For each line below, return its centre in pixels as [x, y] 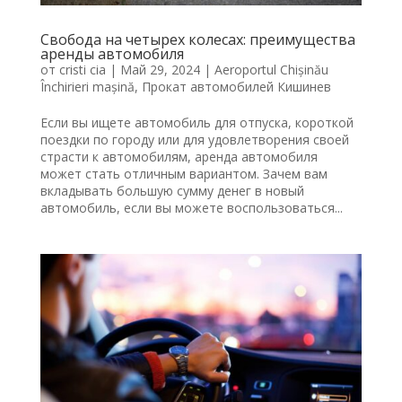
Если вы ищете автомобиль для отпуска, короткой [197, 123]
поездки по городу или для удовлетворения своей [194, 140]
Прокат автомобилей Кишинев [236, 87]
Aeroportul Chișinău [271, 70]
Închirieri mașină [87, 87]
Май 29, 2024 [160, 70]
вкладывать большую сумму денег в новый [172, 191]
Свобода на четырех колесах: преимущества [197, 40]
